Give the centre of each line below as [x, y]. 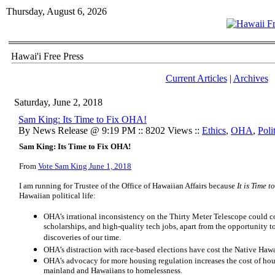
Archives [250, 78]
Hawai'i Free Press [47, 56]
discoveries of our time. [82, 238]
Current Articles [196, 78]
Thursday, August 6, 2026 [56, 11]
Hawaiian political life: [57, 196]
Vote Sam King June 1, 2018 [85, 166]
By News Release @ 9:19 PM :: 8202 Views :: [110, 130]
